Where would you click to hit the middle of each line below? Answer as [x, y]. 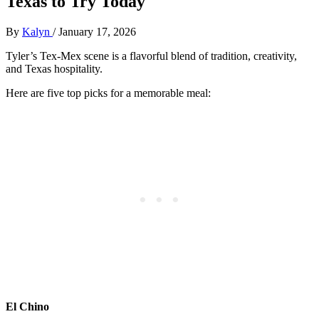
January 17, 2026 [97, 31]
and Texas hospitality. [54, 68]
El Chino [27, 306]
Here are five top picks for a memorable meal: [108, 93]
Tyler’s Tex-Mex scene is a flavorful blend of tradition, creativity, [151, 56]
